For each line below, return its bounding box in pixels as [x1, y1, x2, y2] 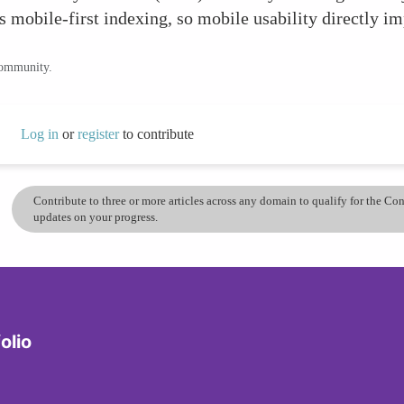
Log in [20, 125, 59, 142]
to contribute [122, 125, 194, 142]
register [77, 125, 123, 142]
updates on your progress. [33, 209, 159, 224]
